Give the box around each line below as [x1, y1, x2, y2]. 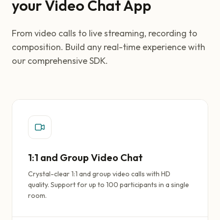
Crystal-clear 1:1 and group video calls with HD [28, 169, 170, 178]
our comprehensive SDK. [12, 55, 108, 66]
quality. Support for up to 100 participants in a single [28, 180, 189, 189]
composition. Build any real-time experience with [12, 41, 205, 53]
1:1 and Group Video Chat [28, 151, 143, 164]
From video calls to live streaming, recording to [12, 27, 197, 39]
